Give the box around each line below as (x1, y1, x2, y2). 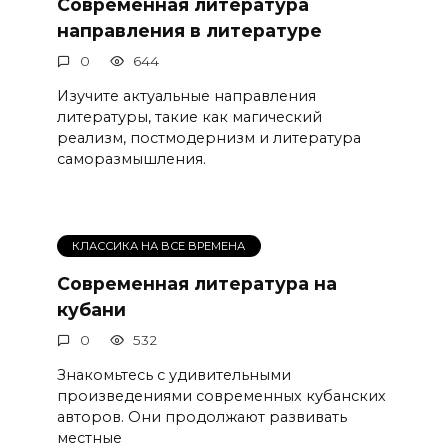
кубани (56, 298, 126, 320)
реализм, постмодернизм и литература (56, 128, 361, 147)
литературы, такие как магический (56, 107, 322, 126)
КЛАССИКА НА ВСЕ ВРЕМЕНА (72, 239, 246, 254)
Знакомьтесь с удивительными (56, 365, 291, 384)
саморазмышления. (56, 149, 206, 168)
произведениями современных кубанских (56, 386, 386, 405)
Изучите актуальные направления (56, 86, 316, 105)
